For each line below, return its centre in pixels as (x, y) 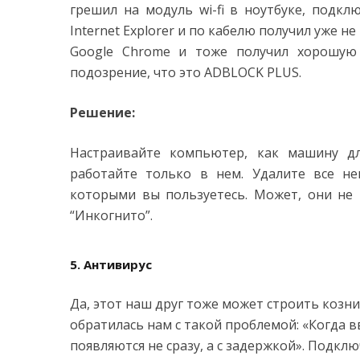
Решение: (102, 112)
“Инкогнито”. (111, 215)
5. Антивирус (111, 264)
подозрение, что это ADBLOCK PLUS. (186, 72)
